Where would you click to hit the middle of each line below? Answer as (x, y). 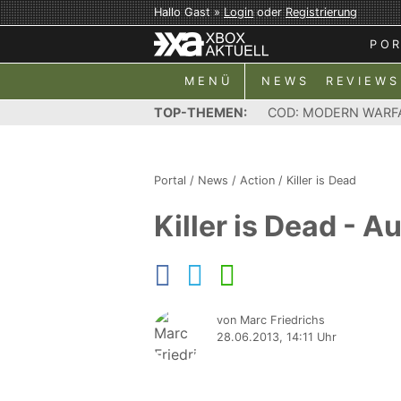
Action (257, 180)
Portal (170, 180)
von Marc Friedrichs (271, 320)
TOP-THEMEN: (200, 112)
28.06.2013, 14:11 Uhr (277, 337)
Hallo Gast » (189, 12)
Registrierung (321, 12)
